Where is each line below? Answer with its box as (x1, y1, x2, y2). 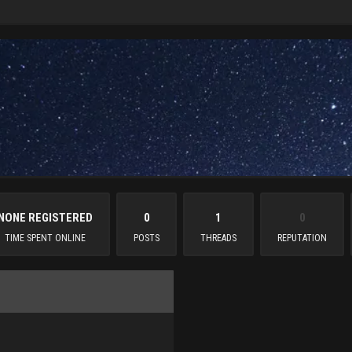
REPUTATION (277, 232, 328, 244)
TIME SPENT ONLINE (5, 232, 86, 244)
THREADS (200, 232, 237, 244)
